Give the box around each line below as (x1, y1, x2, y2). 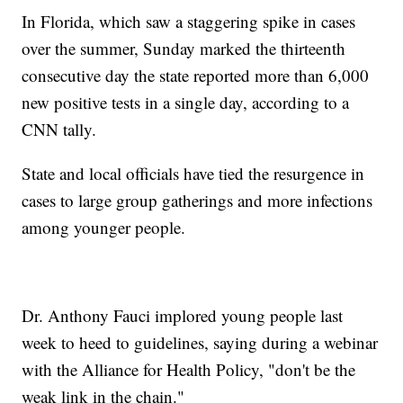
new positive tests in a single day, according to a (22, 91, 350, 114)
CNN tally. (22, 118, 97, 141)
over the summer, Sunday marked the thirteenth (22, 37, 346, 60)
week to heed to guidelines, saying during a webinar (22, 331, 379, 354)
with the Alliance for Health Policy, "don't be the (22, 358, 356, 381)
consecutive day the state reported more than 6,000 (22, 64, 370, 87)
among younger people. (22, 216, 186, 239)
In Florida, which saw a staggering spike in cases (22, 10, 356, 33)
